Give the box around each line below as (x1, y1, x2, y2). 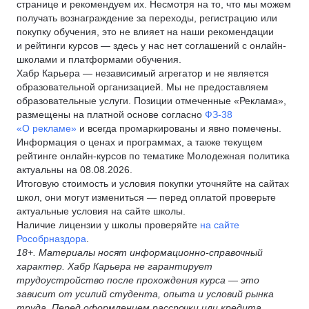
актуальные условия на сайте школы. (17, 206, 186, 217)
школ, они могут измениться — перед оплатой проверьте (17, 192, 276, 203)
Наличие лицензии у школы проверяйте (17, 219, 200, 230)
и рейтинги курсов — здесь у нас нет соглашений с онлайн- (17, 40, 286, 51)
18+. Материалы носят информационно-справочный (17, 247, 263, 258)
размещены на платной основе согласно (17, 109, 205, 120)
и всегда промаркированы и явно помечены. (77, 123, 281, 134)
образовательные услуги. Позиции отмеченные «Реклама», (17, 95, 286, 106)
